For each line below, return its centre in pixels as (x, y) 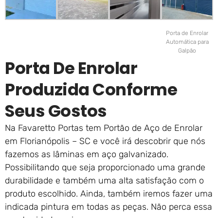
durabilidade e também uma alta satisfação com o (104, 181)
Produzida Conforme (91, 90)
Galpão (187, 51)
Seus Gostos (56, 111)
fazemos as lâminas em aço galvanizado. (87, 154)
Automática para (187, 42)
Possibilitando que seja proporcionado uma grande (105, 168)
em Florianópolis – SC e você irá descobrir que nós (105, 141)
